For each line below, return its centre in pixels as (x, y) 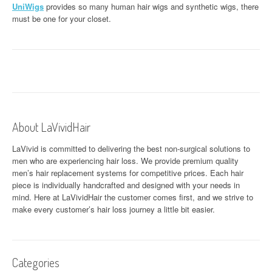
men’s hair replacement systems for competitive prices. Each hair (128, 173)
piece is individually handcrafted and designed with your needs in (126, 185)
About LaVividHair (51, 127)
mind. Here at (37, 197)
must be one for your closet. (62, 19)
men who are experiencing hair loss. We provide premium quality (125, 161)
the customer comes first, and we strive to (178, 197)
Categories (36, 262)
